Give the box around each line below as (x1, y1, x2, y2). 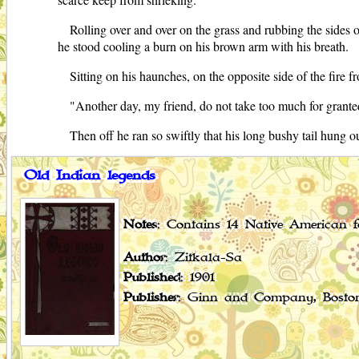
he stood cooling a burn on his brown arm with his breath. (58, 38, 349, 55)
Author (123, 249, 165, 267)
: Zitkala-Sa (165, 249, 242, 267)
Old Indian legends (24, 166, 155, 186)
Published (123, 269, 180, 287)
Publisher (123, 289, 178, 307)
